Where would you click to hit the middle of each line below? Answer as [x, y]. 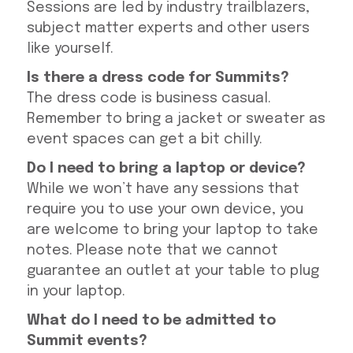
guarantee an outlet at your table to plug [173, 271]
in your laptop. [76, 292]
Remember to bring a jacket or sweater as [176, 119]
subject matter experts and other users [168, 29]
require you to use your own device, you [165, 210]
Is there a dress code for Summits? [158, 78]
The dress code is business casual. [149, 99]
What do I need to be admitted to [151, 321]
